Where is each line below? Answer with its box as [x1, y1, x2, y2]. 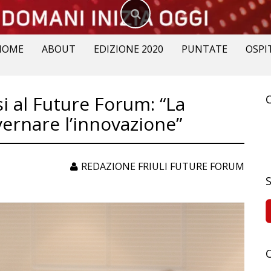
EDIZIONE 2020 [93, 42, 163, 56]
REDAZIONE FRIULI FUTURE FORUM [81, 160, 244, 173]
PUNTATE [181, 42, 227, 56]
